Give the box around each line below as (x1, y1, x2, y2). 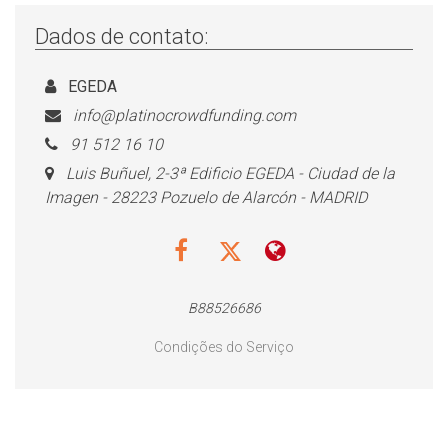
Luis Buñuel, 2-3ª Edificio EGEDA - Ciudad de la (66, 164, 395, 183)
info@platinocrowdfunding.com (73, 106, 296, 125)
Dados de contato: (35, 24, 208, 49)
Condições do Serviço (154, 339, 294, 355)
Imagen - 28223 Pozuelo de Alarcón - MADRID (45, 188, 367, 207)
